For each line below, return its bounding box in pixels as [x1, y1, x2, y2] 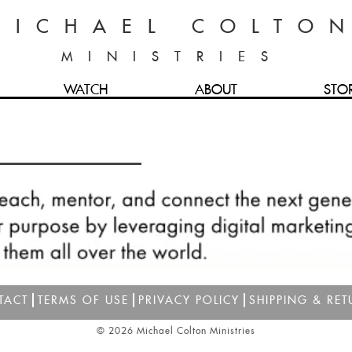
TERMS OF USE [37, 293, 129, 307]
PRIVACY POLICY [137, 293, 240, 307]
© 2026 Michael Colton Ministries [97, 324, 255, 336]
